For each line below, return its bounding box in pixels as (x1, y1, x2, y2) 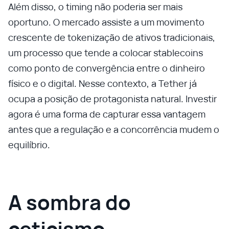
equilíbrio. (8, 139, 50, 151)
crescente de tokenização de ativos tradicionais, (8, 31, 215, 43)
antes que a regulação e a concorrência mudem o (8, 123, 219, 135)
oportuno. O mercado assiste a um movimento (8, 16, 204, 28)
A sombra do (8, 188, 131, 216)
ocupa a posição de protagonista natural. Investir (8, 93, 217, 105)
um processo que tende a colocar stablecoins (8, 47, 203, 59)
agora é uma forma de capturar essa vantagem (8, 108, 205, 120)
